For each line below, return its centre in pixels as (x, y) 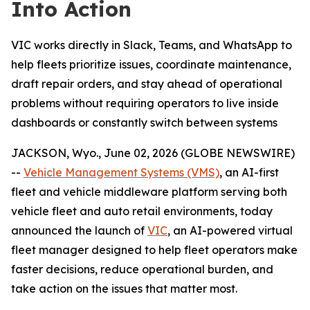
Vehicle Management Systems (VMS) (121, 172)
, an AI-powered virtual (230, 230)
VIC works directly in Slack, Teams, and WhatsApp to (152, 45)
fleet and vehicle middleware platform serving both (149, 192)
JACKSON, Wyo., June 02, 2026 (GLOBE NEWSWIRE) (153, 153)
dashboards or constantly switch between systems (144, 122)
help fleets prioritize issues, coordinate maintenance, (151, 64)
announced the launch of (79, 230)
